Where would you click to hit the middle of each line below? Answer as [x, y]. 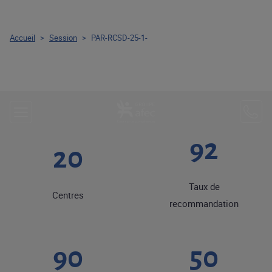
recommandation [204, 203]
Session [63, 38]
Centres [68, 195]
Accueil [22, 38]
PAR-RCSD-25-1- [119, 38]
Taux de [204, 186]
